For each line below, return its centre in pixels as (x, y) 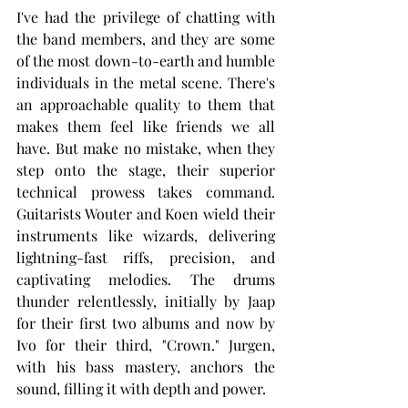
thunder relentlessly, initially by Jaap (146, 301)
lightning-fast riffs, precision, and (146, 258)
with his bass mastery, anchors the (146, 367)
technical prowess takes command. (146, 192)
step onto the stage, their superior (146, 170)
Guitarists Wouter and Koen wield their (146, 214)
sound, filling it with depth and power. (141, 389)
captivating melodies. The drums (146, 280)
